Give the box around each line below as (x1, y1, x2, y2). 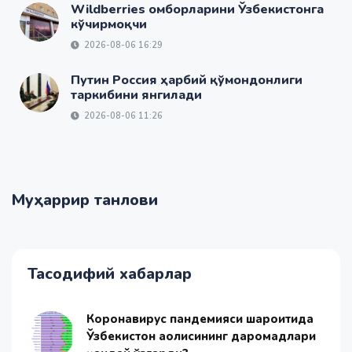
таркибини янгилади (71, 86, 202, 104)
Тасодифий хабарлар (27, 263, 192, 285)
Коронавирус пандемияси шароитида (86, 311, 313, 328)
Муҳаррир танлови (12, 189, 158, 211)
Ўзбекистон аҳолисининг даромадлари (86, 328, 316, 345)
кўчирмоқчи (71, 16, 147, 34)
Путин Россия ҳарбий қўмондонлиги (71, 71, 302, 90)
